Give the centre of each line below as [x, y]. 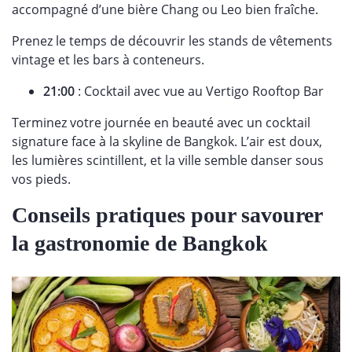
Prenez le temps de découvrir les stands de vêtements [172, 41]
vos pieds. [43, 179]
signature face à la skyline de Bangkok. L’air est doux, [167, 141]
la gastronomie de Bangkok [140, 243]
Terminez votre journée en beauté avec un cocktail [161, 123]
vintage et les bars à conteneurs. [110, 60]
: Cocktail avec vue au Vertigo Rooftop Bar [199, 91]
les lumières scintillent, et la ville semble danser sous [168, 160]
